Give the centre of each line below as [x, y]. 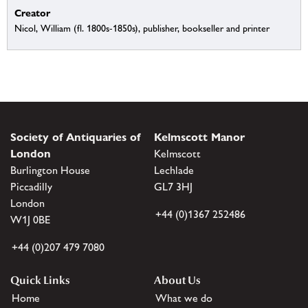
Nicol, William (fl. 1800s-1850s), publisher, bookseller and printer [142, 29]
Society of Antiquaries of [75, 137]
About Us [177, 280]
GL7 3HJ [173, 186]
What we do [184, 298]
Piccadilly [31, 186]
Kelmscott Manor [199, 137]
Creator [32, 13]
